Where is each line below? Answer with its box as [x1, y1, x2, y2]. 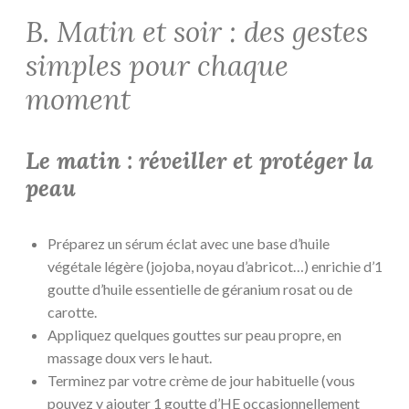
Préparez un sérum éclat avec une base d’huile [47, 235, 330, 253]
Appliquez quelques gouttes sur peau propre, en [47, 326, 341, 344]
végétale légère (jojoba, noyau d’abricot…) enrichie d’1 [47, 257, 383, 276]
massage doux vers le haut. [47, 349, 212, 367]
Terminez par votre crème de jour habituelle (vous [47, 372, 355, 390]
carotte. [47, 303, 97, 321]
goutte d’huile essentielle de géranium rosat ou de [47, 280, 352, 299]
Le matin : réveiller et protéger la [26, 145, 373, 175]
